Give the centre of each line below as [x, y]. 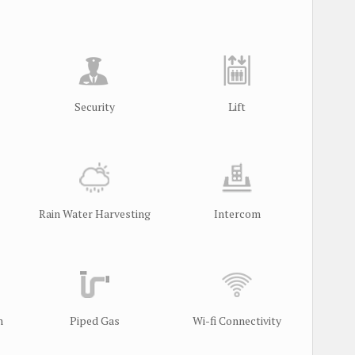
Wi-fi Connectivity [237, 320]
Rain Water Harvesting [94, 213]
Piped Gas [94, 320]
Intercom [237, 213]
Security [94, 106]
